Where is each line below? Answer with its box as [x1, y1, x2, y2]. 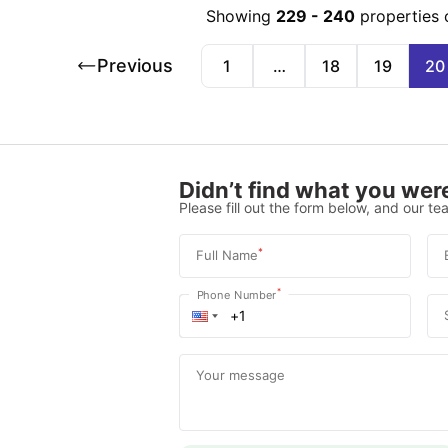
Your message [195, 366, 285, 383]
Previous [97, 55, 174, 76]
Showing [206, 6, 272, 26]
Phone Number [196, 287, 277, 301]
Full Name [195, 246, 258, 263]
